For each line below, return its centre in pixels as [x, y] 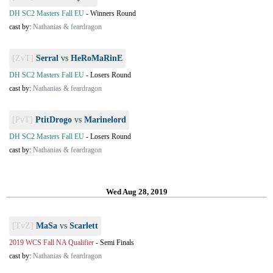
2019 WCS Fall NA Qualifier [51, 243]
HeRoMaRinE [97, 58]
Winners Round [113, 13]
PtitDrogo [54, 120]
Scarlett [84, 226]
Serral [47, 58]
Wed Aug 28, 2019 [136, 192]
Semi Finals [117, 243]
